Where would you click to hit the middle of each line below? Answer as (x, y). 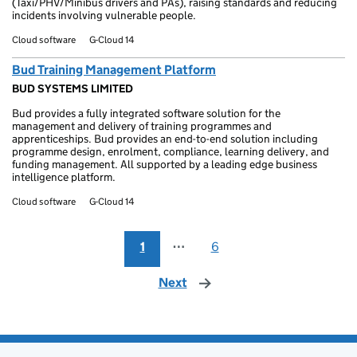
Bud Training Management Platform (114, 70)
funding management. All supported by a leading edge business (165, 164)
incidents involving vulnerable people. (104, 15)
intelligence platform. (64, 177)
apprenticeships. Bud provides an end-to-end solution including (165, 139)
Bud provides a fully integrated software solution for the (146, 113)
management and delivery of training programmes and (142, 126)
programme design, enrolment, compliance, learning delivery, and (171, 151)
